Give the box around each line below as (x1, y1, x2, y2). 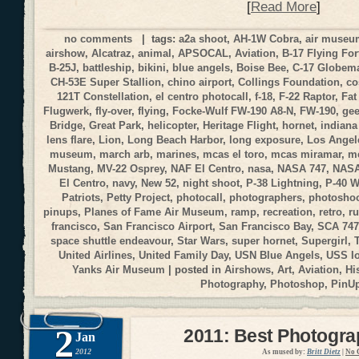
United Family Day (139, 248, 228, 261)
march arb (99, 147, 150, 160)
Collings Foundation (238, 75, 340, 88)
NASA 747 (277, 162, 326, 175)
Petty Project (107, 191, 171, 204)
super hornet (232, 234, 296, 247)
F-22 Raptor (279, 90, 335, 103)
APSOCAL (178, 46, 229, 59)
